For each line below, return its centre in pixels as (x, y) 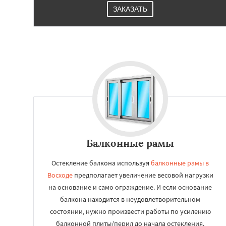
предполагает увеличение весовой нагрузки (143, 175)
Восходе (60, 175)
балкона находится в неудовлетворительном (130, 199)
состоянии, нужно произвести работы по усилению (130, 211)
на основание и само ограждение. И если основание (130, 187)
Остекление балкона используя (101, 163)
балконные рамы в (180, 163)
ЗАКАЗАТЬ (130, 9)
